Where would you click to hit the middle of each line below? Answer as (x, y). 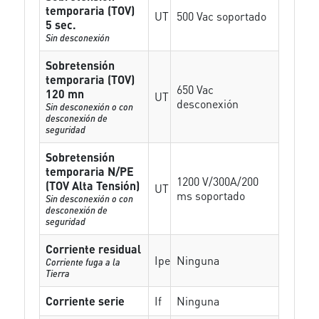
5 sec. (61, 25)
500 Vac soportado (222, 16)
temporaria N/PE (90, 171)
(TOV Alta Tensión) (93, 185)
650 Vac (195, 89)
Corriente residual (94, 249)
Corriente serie (85, 301)
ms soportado (211, 195)
